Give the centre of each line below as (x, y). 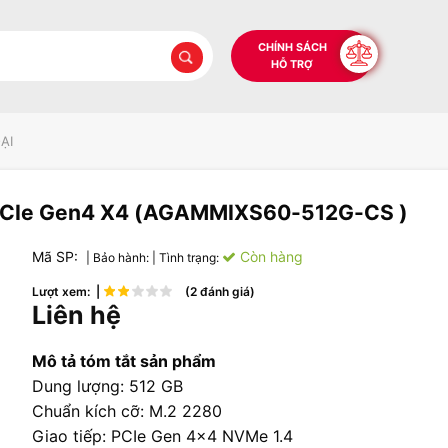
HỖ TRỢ (292, 64)
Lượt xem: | (67, 291)
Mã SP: (57, 256)
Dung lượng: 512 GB (107, 385)
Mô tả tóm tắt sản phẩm (124, 360)
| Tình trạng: (187, 257)
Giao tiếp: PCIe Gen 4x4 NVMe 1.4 (162, 435)
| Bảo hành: (119, 257)
